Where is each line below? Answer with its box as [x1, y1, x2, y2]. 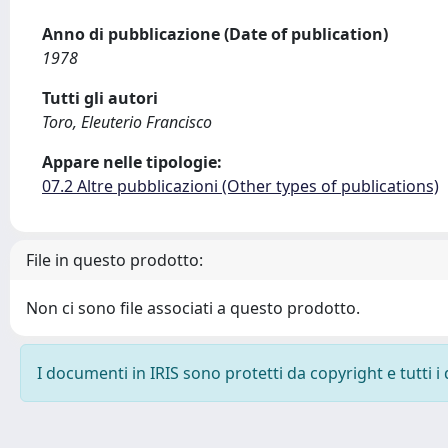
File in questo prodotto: [26, 249, 203, 271]
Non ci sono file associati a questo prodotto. [26, 297, 360, 319]
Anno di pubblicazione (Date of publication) [42, 23, 388, 45]
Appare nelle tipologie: [42, 151, 222, 173]
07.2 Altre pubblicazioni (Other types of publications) [42, 175, 439, 197]
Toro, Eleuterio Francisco [42, 111, 212, 133]
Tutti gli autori [42, 87, 158, 109]
